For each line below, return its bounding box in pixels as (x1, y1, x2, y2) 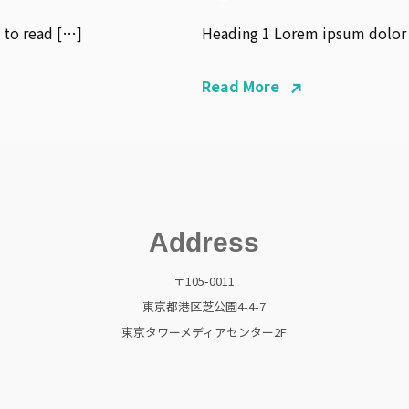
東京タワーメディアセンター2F (121, 323, 288, 341)
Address (149, 227, 260, 257)
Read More (201, 75, 279, 97)
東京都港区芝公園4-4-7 (142, 298, 267, 315)
